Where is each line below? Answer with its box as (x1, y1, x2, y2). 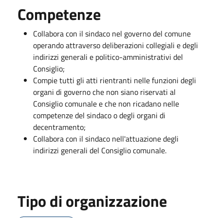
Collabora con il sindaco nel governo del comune (33, 27, 191, 39)
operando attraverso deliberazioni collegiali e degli (33, 39, 198, 51)
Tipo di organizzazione (18, 189, 167, 213)
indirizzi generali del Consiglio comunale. (33, 144, 166, 156)
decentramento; (33, 121, 86, 133)
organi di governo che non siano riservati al (33, 86, 176, 98)
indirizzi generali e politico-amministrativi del (33, 51, 183, 63)
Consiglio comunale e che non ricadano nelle (33, 97, 179, 109)
